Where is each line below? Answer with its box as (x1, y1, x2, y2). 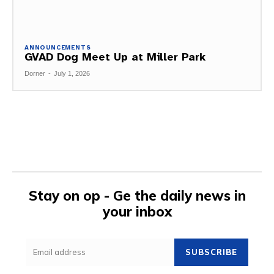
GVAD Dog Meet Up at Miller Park (24, 50, 206, 64)
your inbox (102, 202, 172, 220)
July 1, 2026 (54, 69, 90, 77)
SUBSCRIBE (185, 246, 237, 257)
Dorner (24, 69, 45, 77)
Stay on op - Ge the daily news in (28, 187, 246, 204)
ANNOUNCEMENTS (24, 43, 91, 51)
